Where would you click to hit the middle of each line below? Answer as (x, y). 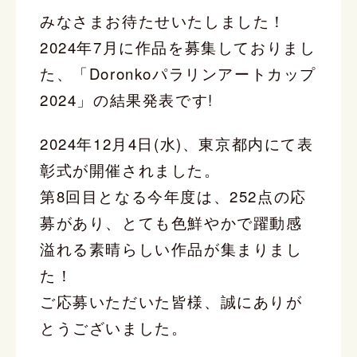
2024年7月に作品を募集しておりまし (178, 47)
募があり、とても (106, 223)
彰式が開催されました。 (130, 170)
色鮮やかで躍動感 (237, 223)
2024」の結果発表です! (127, 100)
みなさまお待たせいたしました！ (163, 21)
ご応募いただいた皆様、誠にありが (171, 302)
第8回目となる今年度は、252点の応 (173, 196)
